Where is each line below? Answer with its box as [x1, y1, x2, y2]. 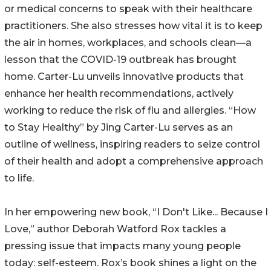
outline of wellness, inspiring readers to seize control [4, 139, 260, 151]
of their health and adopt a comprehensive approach [4, 155, 263, 168]
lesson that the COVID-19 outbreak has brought [4, 54, 237, 66]
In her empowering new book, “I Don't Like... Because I [4, 206, 268, 218]
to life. [4, 172, 34, 184]
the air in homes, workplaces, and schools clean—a [4, 37, 252, 49]
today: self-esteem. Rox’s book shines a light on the [4, 257, 256, 269]
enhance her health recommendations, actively [4, 88, 233, 100]
